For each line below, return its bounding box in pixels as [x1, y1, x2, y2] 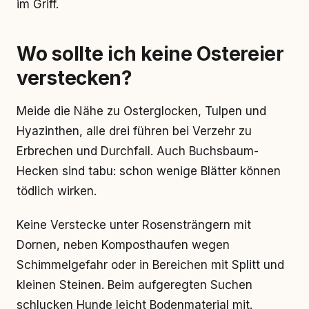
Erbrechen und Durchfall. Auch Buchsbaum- [17, 144, 259, 158]
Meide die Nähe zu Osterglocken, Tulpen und [17, 104, 266, 118]
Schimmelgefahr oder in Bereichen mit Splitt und [17, 258, 284, 272]
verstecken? [17, 66, 132, 90]
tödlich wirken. [17, 184, 97, 198]
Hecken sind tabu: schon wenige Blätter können [17, 164, 281, 178]
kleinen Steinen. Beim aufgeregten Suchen [17, 278, 252, 292]
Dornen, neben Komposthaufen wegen [17, 238, 230, 252]
